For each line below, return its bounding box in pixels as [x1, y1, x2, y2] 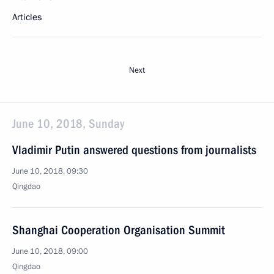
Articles [12, 11, 42, 23]
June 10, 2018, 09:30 [12, 166, 88, 177]
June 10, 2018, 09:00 [12, 246, 88, 257]
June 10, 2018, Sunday [12, 116, 124, 131]
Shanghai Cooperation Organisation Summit [12, 223, 225, 237]
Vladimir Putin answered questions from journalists [12, 143, 256, 157]
